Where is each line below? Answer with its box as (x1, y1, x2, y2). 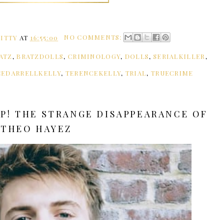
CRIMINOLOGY (67, 52, 121, 61)
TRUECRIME (150, 69, 193, 78)
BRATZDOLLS (16, 52, 64, 61)
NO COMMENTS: (64, 33, 124, 42)
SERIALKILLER (153, 52, 205, 61)
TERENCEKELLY (65, 69, 121, 78)
